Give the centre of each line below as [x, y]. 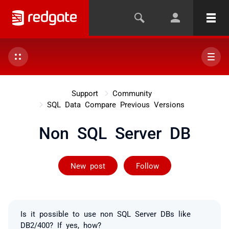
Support [85, 93]
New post [88, 165]
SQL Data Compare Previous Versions [116, 104]
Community [132, 93]
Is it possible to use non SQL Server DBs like [106, 213]
